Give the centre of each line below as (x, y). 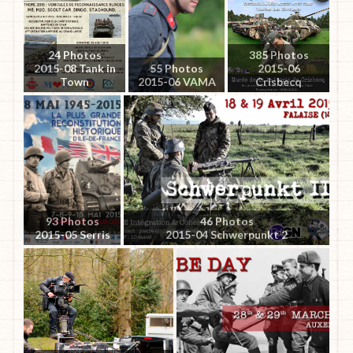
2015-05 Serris (72, 234)
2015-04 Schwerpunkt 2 (227, 234)
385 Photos (279, 54)
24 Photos (74, 54)
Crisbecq (279, 81)
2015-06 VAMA (176, 81)
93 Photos (72, 221)
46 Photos (227, 221)
